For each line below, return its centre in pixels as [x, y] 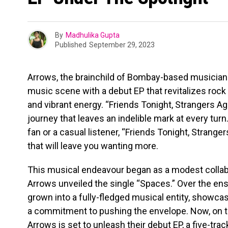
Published [71, 45]
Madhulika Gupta [93, 35]
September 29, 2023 [122, 45]
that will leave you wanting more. [93, 146]
